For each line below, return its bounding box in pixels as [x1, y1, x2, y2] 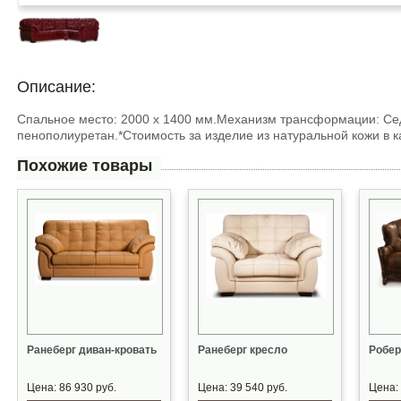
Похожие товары [17, 157, 152, 175]
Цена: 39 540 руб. [198, 381, 287, 394]
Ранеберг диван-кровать [27, 344, 157, 356]
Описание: [17, 78, 96, 96]
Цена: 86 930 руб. [27, 381, 116, 394]
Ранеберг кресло [198, 344, 287, 356]
